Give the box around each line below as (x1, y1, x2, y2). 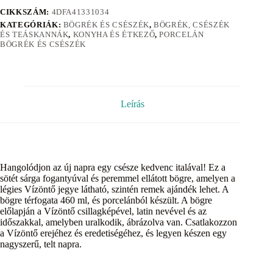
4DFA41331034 (51, 7, 110, 16)
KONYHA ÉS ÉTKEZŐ (73, 29, 155, 39)
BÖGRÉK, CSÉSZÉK (154, 19, 230, 29)
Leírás (120, 99, 144, 110)
